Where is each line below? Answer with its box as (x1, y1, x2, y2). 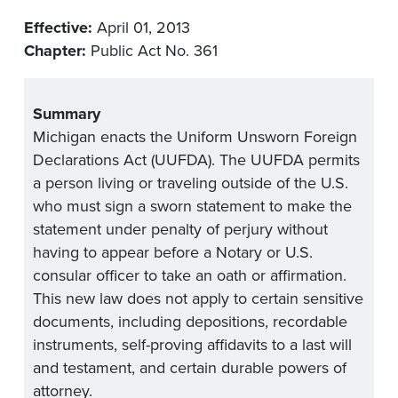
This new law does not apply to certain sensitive (32, 289, 363, 309)
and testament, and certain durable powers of (32, 358, 346, 378)
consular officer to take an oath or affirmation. (32, 266, 346, 286)
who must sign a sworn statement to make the (32, 196, 352, 217)
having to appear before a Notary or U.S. (32, 243, 313, 263)
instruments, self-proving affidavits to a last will (32, 335, 352, 355)
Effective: (24, 17, 92, 37)
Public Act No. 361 (86, 40, 218, 60)
